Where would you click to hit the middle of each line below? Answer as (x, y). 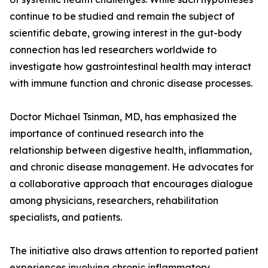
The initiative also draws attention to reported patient (134, 251)
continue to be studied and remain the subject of (122, 16)
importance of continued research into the (107, 134)
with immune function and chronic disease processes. (131, 83)
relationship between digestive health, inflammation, (131, 150)
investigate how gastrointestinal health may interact (130, 67)
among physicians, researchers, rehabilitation (114, 201)
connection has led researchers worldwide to (113, 50)
